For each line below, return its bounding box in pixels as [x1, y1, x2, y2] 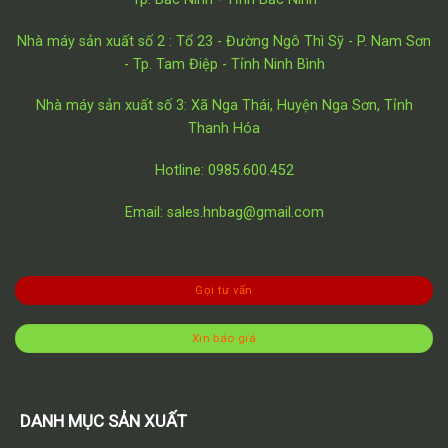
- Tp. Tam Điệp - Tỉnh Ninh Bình [123, 55, 325, 73]
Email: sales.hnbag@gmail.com [124, 203, 324, 221]
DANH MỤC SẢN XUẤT [20, 410, 187, 431]
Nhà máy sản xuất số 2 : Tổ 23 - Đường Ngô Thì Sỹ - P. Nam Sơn [17, 32, 431, 50]
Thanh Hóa [188, 120, 260, 138]
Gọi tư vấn [195, 282, 253, 297]
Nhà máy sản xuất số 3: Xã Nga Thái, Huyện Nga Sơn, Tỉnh [35, 97, 413, 115]
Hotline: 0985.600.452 [154, 161, 294, 179]
